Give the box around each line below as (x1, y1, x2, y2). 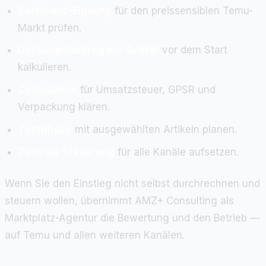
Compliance (18, 84, 78, 96)
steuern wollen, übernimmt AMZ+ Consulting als (5, 194, 234, 207)
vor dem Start (159, 44, 228, 56)
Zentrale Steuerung (18, 145, 115, 158)
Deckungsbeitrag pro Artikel (18, 44, 160, 56)
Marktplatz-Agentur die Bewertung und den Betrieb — (5, 211, 260, 224)
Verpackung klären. (18, 101, 110, 113)
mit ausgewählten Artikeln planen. (72, 123, 237, 135)
